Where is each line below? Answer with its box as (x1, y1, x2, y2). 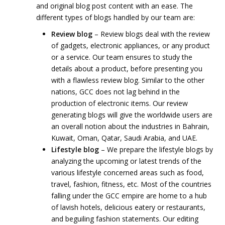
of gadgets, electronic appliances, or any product (51, 40, 210, 50)
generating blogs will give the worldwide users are (51, 109, 213, 120)
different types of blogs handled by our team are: (36, 12, 195, 22)
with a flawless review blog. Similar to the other (51, 75, 205, 85)
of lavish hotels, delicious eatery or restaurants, (51, 202, 206, 212)
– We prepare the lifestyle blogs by (99, 144, 213, 154)
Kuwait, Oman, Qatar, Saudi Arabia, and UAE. (51, 133, 198, 143)
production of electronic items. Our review (51, 98, 188, 108)
